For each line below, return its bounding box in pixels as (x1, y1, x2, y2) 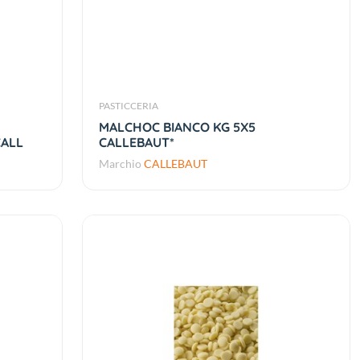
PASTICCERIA (98, 100, 158, 112)
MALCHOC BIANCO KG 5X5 (98, 119, 256, 136)
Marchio (98, 157, 144, 171)
